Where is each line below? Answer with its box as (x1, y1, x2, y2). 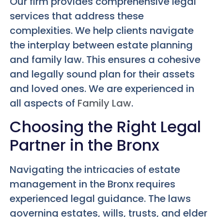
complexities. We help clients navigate (10, 24, 194, 38)
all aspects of (10, 96, 77, 110)
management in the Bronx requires (10, 177, 175, 191)
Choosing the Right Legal (10, 115, 201, 138)
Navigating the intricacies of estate (10, 162, 180, 176)
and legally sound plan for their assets (10, 67, 195, 81)
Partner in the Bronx (10, 134, 159, 156)
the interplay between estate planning (10, 38, 193, 52)
